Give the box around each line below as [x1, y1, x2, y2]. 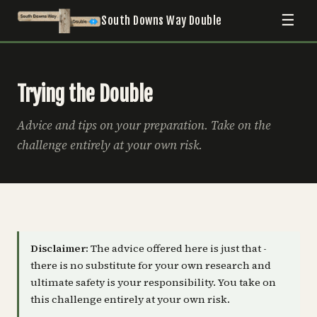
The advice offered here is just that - [88, 241, 267, 256]
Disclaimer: [30, 241, 88, 256]
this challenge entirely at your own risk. [30, 292, 230, 307]
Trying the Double [17, 81, 153, 107]
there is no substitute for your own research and [30, 258, 271, 273]
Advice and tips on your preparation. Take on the [17, 117, 271, 134]
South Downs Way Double [101, 13, 222, 28]
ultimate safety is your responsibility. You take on [30, 275, 276, 290]
